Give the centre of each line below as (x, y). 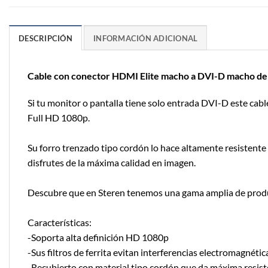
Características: (60, 223)
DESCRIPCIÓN (45, 38)
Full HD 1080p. (59, 118)
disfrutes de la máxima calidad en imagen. (112, 163)
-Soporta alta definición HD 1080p (98, 237)
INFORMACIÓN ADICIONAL (146, 38)
